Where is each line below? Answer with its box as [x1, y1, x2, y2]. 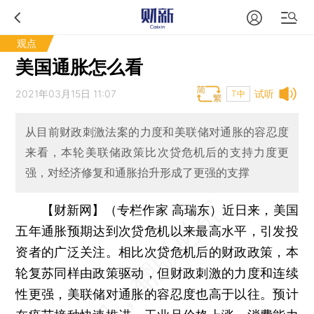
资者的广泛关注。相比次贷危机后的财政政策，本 [15, 244, 299, 259]
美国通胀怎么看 [15, 56, 144, 78]
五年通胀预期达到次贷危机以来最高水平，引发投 [15, 223, 299, 238]
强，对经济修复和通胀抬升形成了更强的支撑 [25, 165, 250, 180]
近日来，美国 [222, 202, 299, 217]
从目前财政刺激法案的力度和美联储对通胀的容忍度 [25, 125, 289, 139]
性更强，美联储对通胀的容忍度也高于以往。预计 [15, 286, 299, 301]
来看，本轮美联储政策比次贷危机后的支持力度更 [25, 145, 289, 160]
